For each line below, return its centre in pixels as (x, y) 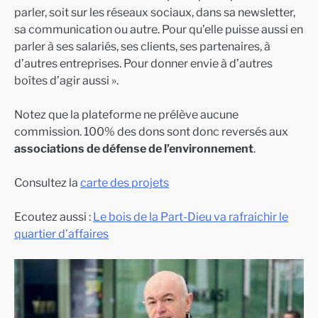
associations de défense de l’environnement (134, 148)
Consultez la (47, 182)
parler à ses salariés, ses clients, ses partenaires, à (142, 46)
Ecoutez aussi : (54, 216)
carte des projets (125, 182)
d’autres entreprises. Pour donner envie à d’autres (143, 63)
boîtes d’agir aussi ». (66, 80)
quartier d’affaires (61, 233)
